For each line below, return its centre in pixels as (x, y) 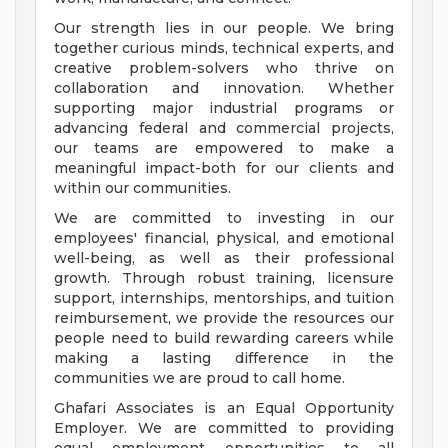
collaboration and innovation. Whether (224, 88)
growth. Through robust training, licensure (224, 278)
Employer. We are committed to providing (224, 428)
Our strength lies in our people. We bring (224, 28)
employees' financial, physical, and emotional (224, 238)
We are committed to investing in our (224, 218)
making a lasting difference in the (224, 358)
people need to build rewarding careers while (224, 338)
